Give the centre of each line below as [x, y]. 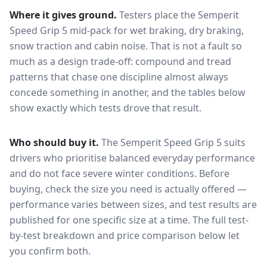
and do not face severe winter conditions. [103, 173]
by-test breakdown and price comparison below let [125, 235]
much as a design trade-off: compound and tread [120, 61]
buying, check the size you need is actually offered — [128, 189]
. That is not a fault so [194, 46]
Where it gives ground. [63, 15]
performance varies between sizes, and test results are [133, 204]
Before [214, 173]
